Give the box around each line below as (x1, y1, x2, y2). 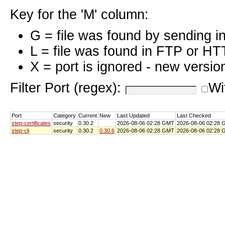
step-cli (12, 127, 29, 134)
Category (53, 112, 76, 119)
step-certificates (12, 120, 51, 126)
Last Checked (177, 112, 211, 119)
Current (78, 112, 97, 119)
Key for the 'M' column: (10, 7, 149, 22)
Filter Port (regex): (10, 80, 125, 95)
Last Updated (117, 112, 150, 119)
